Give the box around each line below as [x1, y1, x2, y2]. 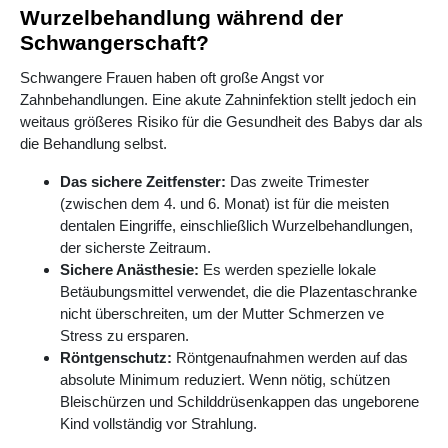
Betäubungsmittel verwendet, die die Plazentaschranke [60, 283, 417, 301]
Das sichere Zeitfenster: [60, 173, 226, 191]
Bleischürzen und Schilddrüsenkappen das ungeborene [60, 393, 419, 411]
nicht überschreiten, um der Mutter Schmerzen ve [60, 305, 384, 323]
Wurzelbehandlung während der [20, 6, 343, 30]
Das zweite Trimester [226, 173, 369, 191]
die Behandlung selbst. [20, 135, 167, 153]
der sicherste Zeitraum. [60, 239, 211, 257]
